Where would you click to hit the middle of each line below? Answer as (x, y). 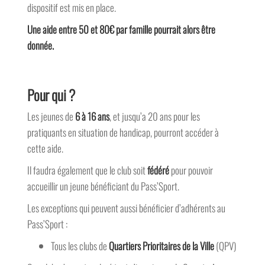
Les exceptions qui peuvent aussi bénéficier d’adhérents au (126, 208)
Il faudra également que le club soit (87, 170)
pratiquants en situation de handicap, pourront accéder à (123, 132)
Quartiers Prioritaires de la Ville (161, 246)
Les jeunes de (50, 117)
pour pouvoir (191, 170)
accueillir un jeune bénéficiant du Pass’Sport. (103, 186)
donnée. (40, 46)
